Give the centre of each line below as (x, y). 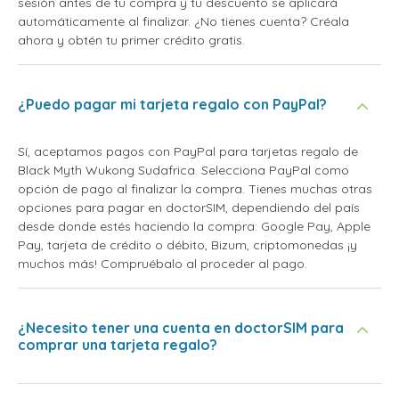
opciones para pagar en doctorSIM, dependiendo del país (189, 208)
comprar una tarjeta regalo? (118, 345)
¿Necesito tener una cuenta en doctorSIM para (181, 328)
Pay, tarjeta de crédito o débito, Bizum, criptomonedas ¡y (187, 245)
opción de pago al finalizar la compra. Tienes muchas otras (195, 189)
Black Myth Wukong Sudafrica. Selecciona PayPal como (183, 171)
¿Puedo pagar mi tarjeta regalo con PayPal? (172, 105)
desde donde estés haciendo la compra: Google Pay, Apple (194, 227)
